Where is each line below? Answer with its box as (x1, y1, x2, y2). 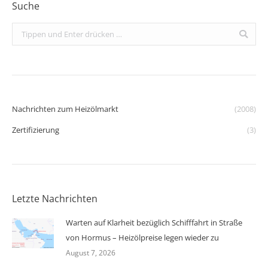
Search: (12, 25, 38, 36)
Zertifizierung (12, 124, 59, 136)
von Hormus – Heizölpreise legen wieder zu (66, 232, 219, 243)
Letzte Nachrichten (12, 192, 98, 206)
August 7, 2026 (66, 248, 115, 258)
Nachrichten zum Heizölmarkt (12, 103, 118, 115)
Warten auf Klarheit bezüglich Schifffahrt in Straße (66, 217, 242, 229)
